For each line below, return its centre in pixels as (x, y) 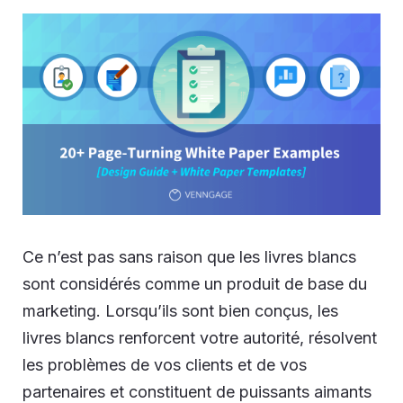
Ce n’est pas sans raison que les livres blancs (189, 256)
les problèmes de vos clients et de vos (165, 364)
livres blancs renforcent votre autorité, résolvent (200, 337)
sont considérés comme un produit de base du (195, 283)
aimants (343, 391)
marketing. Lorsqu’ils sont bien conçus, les (180, 310)
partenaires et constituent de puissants (168, 391)
